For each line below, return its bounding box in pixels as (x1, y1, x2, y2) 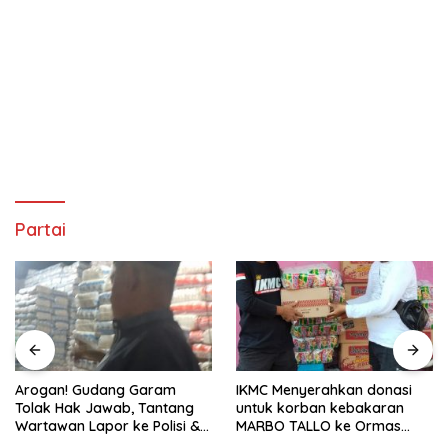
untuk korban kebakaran (236, 398, 404, 417)
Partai (15, 217, 66, 241)
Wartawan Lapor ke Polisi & (15, 416, 200, 435)
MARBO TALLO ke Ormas (236, 416, 401, 435)
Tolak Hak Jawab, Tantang (15, 398, 194, 417)
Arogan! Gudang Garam (15, 380, 176, 399)
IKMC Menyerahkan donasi (236, 380, 412, 399)
